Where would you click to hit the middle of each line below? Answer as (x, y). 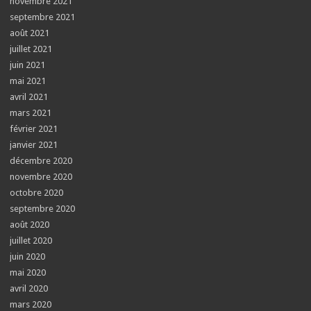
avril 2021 (29, 97)
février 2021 (34, 129)
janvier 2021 (34, 145)
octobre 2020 (37, 193)
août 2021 (30, 33)
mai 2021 (28, 81)
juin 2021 (28, 65)
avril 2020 (29, 288)
